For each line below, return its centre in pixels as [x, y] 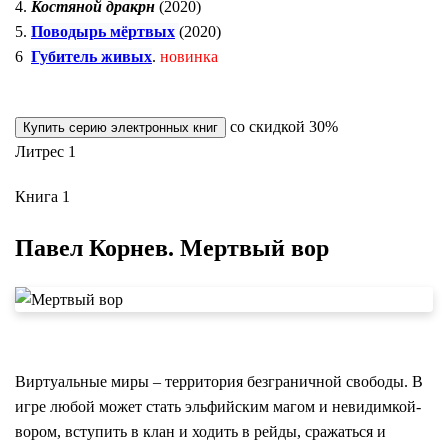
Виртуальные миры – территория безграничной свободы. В [219, 382]
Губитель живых [91, 57]
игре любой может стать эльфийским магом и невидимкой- [218, 407]
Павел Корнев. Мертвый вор [172, 248]
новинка [189, 57]
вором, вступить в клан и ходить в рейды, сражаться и [200, 432]
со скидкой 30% [282, 127]
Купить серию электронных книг [120, 128]
